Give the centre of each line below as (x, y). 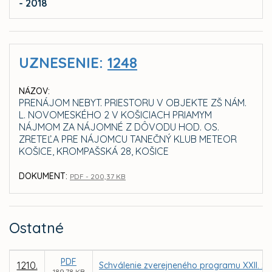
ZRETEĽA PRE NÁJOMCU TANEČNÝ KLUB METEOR (128, 139)
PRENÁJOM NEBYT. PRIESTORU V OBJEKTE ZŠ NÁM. (133, 103)
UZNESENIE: (63, 63)
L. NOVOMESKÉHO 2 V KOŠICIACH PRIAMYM (115, 115)
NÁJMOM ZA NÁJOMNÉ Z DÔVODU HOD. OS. (119, 127)
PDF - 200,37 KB (98, 177)
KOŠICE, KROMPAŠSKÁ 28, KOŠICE (94, 151)
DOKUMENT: (43, 176)
